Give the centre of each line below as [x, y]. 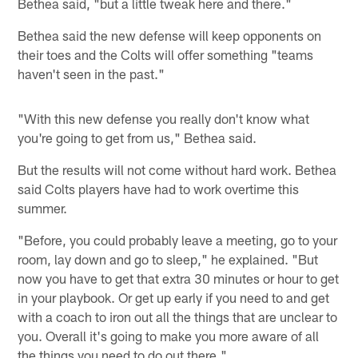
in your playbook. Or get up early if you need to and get [174, 297]
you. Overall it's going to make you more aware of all [169, 335]
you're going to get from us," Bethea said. [137, 137]
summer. [43, 207]
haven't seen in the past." [91, 73]
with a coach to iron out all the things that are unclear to [178, 316]
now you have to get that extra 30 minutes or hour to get [179, 278]
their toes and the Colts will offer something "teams [166, 54]
